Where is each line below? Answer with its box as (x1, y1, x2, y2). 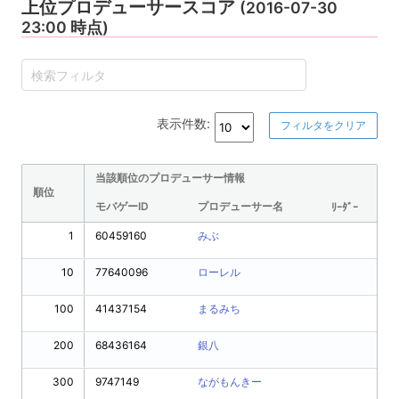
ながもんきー (198, 374, 262, 388)
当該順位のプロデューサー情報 (95, 171, 245, 185)
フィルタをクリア (281, 118, 366, 133)
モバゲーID (95, 199, 149, 214)
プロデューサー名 (198, 199, 283, 214)
